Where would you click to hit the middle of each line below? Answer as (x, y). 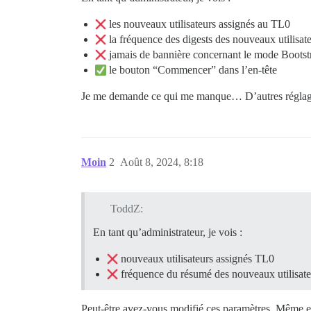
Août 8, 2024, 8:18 (162, 162)
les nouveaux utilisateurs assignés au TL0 (198, 24)
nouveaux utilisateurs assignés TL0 (196, 259)
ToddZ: (126, 209)
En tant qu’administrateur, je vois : (168, 233)
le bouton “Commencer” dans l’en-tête (192, 70)
